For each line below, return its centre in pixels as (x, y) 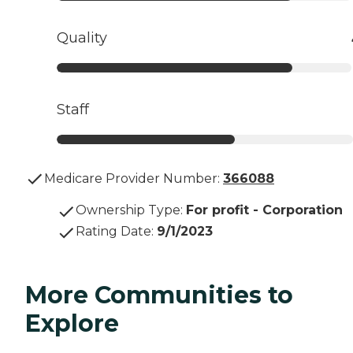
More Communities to (159, 295)
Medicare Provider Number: (132, 179)
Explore (72, 324)
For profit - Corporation (264, 210)
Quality (82, 38)
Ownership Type (128, 210)
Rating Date (113, 232)
